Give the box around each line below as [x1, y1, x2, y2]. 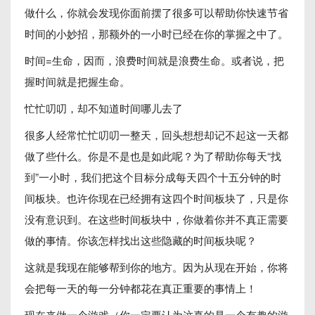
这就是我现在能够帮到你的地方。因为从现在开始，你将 [25, 259, 288, 274]
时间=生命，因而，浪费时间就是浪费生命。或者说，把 [25, 53, 284, 67]
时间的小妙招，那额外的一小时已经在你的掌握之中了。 [25, 26, 288, 41]
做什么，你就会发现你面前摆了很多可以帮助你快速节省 [25, 5, 288, 20]
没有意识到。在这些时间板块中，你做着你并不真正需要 [25, 212, 288, 226]
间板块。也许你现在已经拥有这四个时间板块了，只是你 [25, 191, 288, 205]
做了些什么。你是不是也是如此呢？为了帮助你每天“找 [25, 148, 281, 163]
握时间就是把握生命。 [25, 74, 130, 89]
